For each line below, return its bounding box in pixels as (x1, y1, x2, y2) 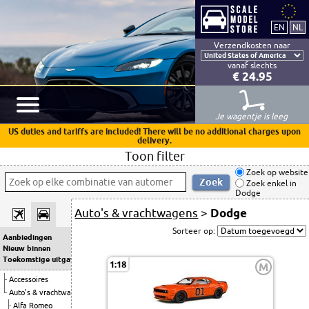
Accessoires (9, 275, 48, 283)
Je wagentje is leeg (215, 112, 290, 121)
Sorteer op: (172, 226, 217, 235)
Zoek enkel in (244, 179, 297, 188)
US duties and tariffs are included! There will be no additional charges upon (8, 127, 301, 136)
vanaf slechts (228, 61, 277, 70)
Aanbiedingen (3, 233, 52, 241)
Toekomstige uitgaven (3, 255, 83, 263)
